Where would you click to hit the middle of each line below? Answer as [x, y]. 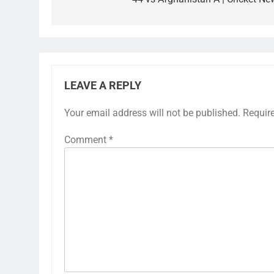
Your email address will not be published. [152, 113]
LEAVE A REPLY [103, 86]
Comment [87, 140]
